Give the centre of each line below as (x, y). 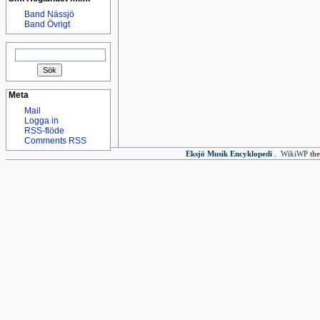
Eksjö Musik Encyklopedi (229, 154)
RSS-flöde (44, 131)
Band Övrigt (47, 24)
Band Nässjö (49, 14)
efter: (19, 61)
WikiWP (294, 154)
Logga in (41, 121)
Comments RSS (55, 141)
